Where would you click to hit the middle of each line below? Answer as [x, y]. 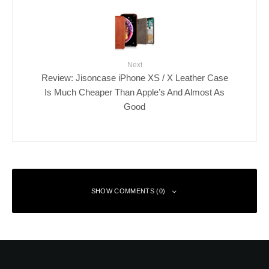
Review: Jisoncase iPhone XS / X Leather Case [134, 78]
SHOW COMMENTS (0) [128, 191]
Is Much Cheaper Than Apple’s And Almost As [134, 92]
